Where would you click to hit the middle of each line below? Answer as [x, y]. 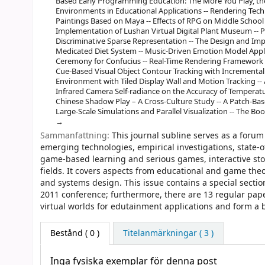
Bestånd [67, 234]
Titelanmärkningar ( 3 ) [168, 234]
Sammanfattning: [76, 136]
